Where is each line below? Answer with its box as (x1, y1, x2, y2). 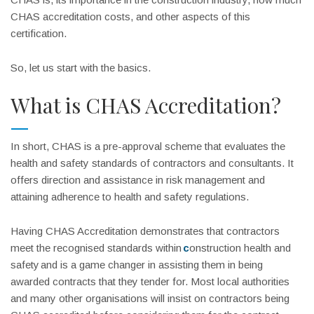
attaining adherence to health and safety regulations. (11, 191, 250, 203)
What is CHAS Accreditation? (11, 91, 281, 119)
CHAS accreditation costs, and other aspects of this (11, 11, 250, 22)
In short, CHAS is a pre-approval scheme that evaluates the (11, 140, 285, 152)
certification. (11, 27, 68, 39)
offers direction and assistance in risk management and (11, 174, 265, 186)
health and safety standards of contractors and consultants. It (11, 157, 294, 169)
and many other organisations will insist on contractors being (11, 292, 289, 304)
